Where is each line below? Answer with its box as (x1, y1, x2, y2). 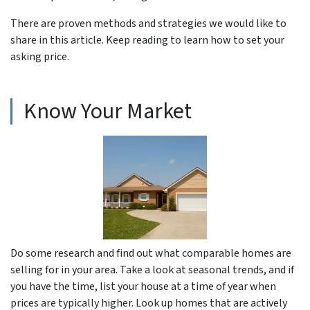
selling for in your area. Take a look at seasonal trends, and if (10, 262, 294, 277)
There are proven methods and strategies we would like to (10, 15, 286, 31)
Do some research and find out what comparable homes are (10, 245, 291, 261)
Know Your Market (24, 95, 192, 127)
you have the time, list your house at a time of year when (10, 278, 276, 294)
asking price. (10, 48, 69, 64)
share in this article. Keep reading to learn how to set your (10, 32, 284, 48)
